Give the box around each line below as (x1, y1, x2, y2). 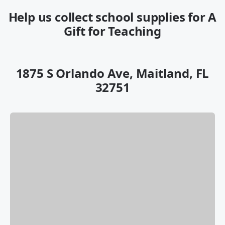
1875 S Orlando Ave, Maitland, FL (16, 65, 209, 82)
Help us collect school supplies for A (8, 9, 217, 26)
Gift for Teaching (64, 23, 161, 40)
